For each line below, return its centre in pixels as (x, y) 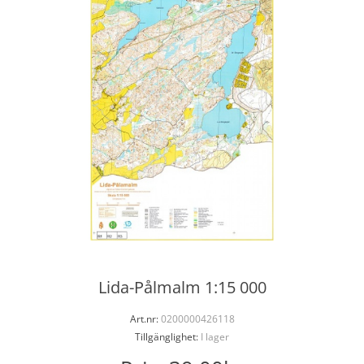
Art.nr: (144, 319)
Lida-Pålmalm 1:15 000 (182, 287)
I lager (214, 337)
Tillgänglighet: (167, 337)
